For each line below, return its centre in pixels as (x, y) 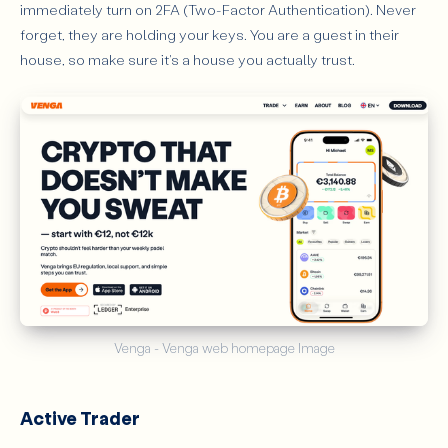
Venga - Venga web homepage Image (224, 348)
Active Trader (80, 417)
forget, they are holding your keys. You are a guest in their (209, 35)
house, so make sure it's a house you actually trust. (187, 60)
